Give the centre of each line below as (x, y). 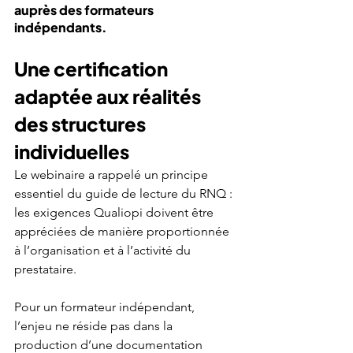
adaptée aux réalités (109, 96)
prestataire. (45, 269)
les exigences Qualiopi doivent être (115, 212)
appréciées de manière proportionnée (123, 231)
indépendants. (61, 27)
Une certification (93, 68)
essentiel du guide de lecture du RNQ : (125, 193)
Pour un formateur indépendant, (106, 307)
